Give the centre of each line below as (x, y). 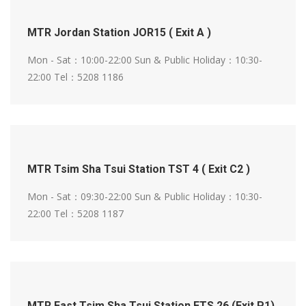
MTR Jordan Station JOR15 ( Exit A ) (119, 33)
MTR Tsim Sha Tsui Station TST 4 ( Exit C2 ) (139, 169)
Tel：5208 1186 (89, 77)
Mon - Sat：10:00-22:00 (81, 60)
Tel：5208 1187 (89, 214)
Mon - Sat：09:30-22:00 (81, 197)
